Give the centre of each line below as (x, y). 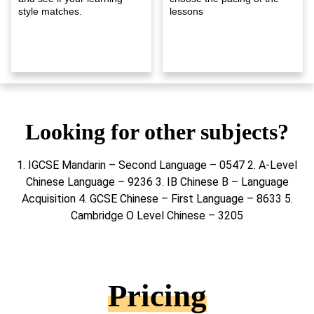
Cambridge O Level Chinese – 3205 (157, 215)
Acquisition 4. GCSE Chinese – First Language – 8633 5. (157, 198)
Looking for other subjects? (157, 131)
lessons (186, 11)
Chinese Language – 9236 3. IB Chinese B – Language (157, 182)
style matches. (50, 11)
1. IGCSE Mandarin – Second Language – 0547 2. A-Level (157, 165)
